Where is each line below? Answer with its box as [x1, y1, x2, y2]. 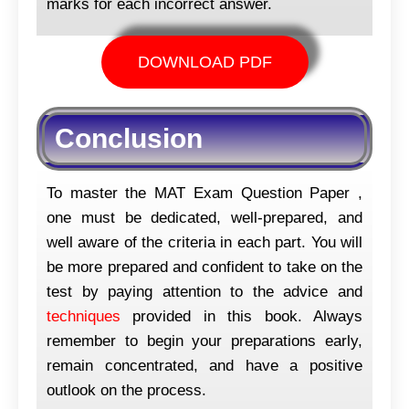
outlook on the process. [47, 381, 206, 399]
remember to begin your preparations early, [47, 331, 362, 350]
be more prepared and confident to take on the [47, 257, 362, 276]
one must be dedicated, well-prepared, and [47, 208, 362, 226]
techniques [47, 307, 121, 325]
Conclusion [55, 122, 203, 153]
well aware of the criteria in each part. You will [47, 233, 362, 251]
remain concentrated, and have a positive [47, 356, 362, 374]
